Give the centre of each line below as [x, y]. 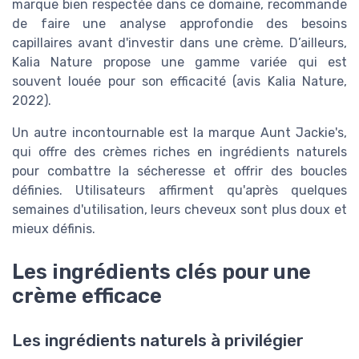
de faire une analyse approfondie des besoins [179, 23]
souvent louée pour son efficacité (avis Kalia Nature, [179, 81]
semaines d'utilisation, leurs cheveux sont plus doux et [179, 209]
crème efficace [87, 296]
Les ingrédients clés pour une [161, 272]
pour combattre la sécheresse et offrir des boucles [179, 171]
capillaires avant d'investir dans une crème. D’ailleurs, [179, 42]
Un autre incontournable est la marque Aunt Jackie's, [179, 132]
